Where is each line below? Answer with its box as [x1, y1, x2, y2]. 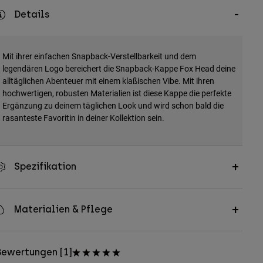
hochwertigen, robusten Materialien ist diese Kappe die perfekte [2, 87, 231, 99]
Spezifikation [14, 161, 76, 173]
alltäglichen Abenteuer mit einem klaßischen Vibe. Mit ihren [2, 75, 214, 87]
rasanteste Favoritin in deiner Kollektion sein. [2, 112, 164, 124]
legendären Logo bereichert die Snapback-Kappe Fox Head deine [2, 63, 235, 75]
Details [14, 9, 49, 21]
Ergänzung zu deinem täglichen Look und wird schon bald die [2, 100, 224, 112]
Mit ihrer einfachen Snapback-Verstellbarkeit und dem [2, 50, 196, 62]
